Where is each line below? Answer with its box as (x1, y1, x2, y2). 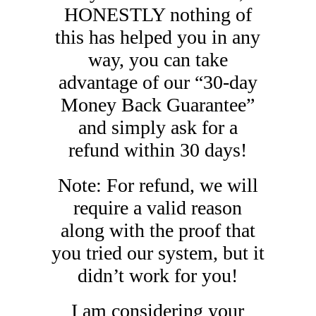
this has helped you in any (55, 26, 261, 48)
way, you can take (87, 49, 228, 71)
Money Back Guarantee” (61, 94, 255, 116)
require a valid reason (73, 197, 243, 219)
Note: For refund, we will (57, 174, 258, 196)
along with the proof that (60, 219, 255, 241)
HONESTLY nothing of (63, 4, 252, 25)
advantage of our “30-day (58, 71, 257, 93)
